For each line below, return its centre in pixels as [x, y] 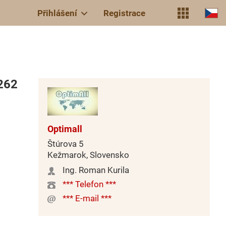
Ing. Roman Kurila [96, 170]
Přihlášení [57, 13]
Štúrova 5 [66, 144]
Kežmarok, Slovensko [88, 155]
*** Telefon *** [89, 184]
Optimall [65, 129]
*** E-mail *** [87, 198]
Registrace [124, 13]
